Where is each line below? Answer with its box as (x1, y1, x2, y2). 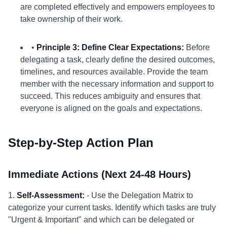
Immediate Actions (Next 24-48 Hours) (8, 169, 191, 180)
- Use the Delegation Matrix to (85, 191, 193, 200)
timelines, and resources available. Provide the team (20, 67, 208, 76)
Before (184, 43, 210, 52)
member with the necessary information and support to (20, 80, 214, 88)
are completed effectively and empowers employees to (20, 3, 215, 11)
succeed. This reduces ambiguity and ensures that (20, 92, 200, 100)
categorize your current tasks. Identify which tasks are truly (8, 203, 216, 212)
